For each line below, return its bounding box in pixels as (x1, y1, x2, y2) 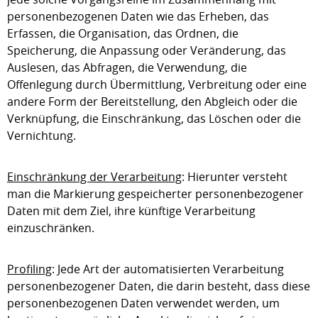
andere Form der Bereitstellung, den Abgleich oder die (7, 94, 297, 109)
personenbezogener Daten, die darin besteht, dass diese (7, 278, 310, 294)
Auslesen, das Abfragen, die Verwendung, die (7, 60, 247, 75)
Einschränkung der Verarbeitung (7, 169, 182, 185)
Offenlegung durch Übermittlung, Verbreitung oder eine (7, 77, 307, 92)
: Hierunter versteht (182, 169, 287, 185)
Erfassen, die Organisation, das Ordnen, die (7, 26, 238, 41)
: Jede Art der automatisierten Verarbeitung (52, 261, 284, 277)
